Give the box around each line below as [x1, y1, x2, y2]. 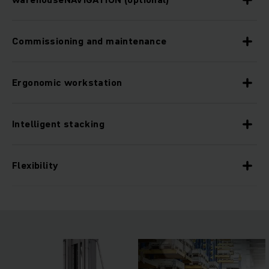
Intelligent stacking [12, 116, 104, 130]
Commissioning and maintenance [12, 34, 167, 47]
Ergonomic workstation [12, 75, 122, 89]
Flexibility [12, 158, 58, 172]
